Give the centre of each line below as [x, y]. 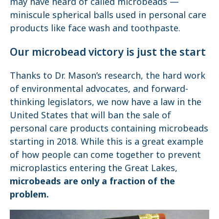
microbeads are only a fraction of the [92, 181]
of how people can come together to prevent [105, 154]
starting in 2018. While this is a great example [107, 141]
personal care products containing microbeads [109, 128]
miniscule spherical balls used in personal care [108, 14]
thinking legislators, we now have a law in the [106, 101]
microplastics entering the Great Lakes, [94, 167]
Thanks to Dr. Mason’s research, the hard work [108, 75]
